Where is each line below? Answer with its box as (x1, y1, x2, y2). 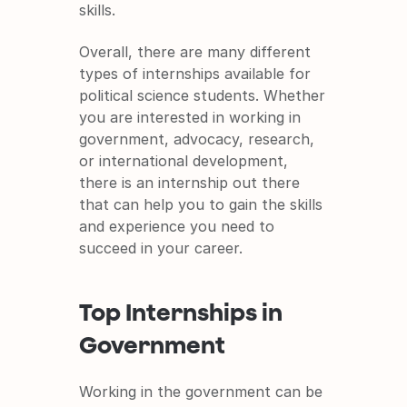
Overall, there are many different (79, 42, 312, 61)
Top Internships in (79, 297, 283, 325)
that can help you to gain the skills (79, 194, 323, 213)
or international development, (79, 151, 289, 170)
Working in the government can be (79, 382, 323, 401)
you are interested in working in (79, 107, 302, 126)
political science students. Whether (79, 85, 326, 104)
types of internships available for (79, 64, 312, 83)
